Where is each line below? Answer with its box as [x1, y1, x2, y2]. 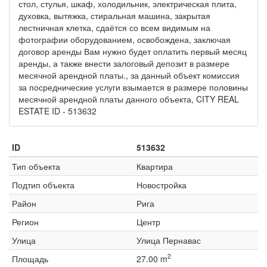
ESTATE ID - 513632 [18, 104, 97, 117]
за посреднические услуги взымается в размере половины [18, 80, 248, 93]
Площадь [12, 252, 48, 265]
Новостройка [136, 178, 187, 191]
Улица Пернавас [136, 234, 201, 246]
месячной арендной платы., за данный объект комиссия [18, 69, 240, 81]
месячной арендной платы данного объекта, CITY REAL [18, 92, 239, 105]
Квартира [136, 160, 173, 172]
